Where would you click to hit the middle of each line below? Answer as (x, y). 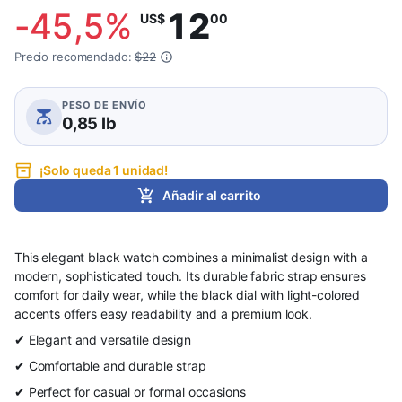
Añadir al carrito (212, 195)
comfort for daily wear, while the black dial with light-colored (188, 295)
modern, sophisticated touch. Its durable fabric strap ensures (190, 276)
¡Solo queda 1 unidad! (104, 170)
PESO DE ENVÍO (105, 105)
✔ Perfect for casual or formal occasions (130, 392)
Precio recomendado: (75, 57)
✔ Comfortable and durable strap (110, 366)
